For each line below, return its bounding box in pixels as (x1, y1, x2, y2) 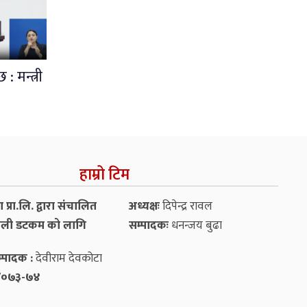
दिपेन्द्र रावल (159, 196, 212, 216)
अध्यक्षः (128, 196, 160, 216)
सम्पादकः (128, 215, 169, 235)
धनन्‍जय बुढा (168, 215, 222, 235)
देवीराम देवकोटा (32, 248, 102, 268)
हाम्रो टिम (79, 161, 130, 188)
